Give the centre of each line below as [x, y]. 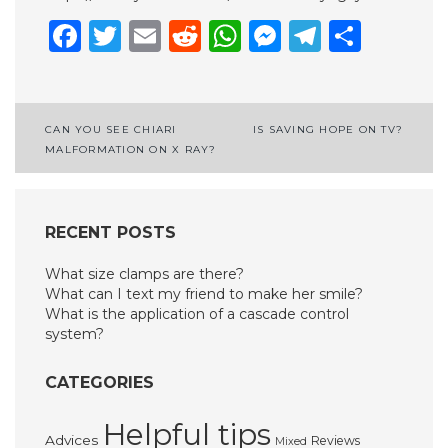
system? [74, 334]
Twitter [178, 35]
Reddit [254, 35]
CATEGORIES [99, 382]
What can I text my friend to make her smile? [204, 294]
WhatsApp [325, 35]
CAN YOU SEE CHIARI [111, 129]
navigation [122, 166]
